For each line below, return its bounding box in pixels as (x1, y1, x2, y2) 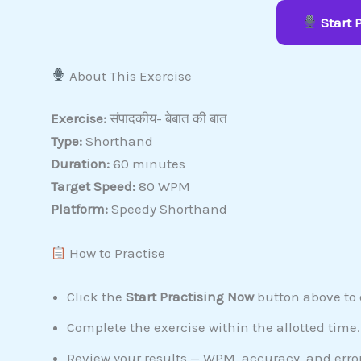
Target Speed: (50, 178, 135, 195)
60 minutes (109, 156, 185, 172)
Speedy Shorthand (107, 201, 227, 218)
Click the (66, 288, 126, 305)
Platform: (50, 201, 108, 218)
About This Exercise (65, 67, 192, 84)
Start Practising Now (125, 288, 254, 305)
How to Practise (65, 245, 165, 262)
